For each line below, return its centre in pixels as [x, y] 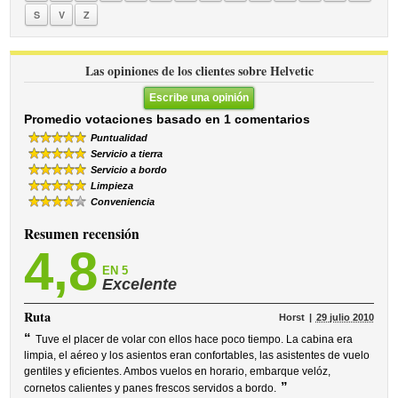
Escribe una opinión [199, 98]
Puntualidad [119, 138]
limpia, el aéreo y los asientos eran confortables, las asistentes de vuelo [197, 355]
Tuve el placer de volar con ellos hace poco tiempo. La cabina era [195, 339]
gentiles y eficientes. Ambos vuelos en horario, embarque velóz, [178, 371]
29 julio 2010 [345, 317]
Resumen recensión [82, 234]
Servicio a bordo [129, 170]
